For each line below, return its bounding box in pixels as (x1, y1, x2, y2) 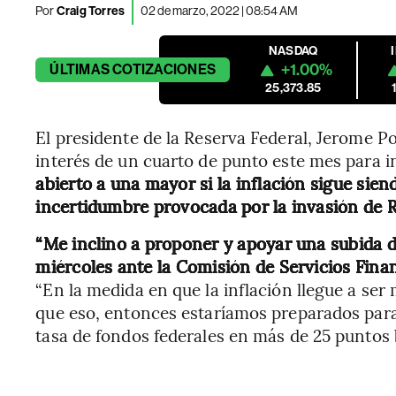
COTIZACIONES (112, 61, 217, 78)
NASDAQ (269, 43, 318, 58)
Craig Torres (54, 3, 126, 19)
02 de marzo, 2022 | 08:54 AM (141, 3, 299, 18)
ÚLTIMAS (49, 61, 110, 78)
